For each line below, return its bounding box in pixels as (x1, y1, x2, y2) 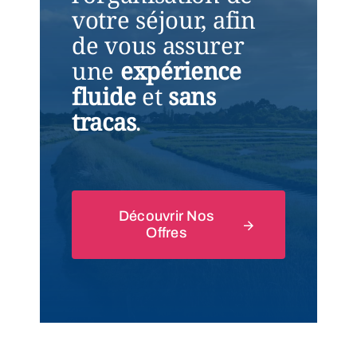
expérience (120, 55, 241, 87)
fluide (71, 80, 136, 112)
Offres (146, 225, 186, 241)
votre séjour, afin (71, 4, 256, 36)
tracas (71, 106, 136, 138)
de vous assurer (71, 29, 245, 61)
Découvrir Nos (118, 208, 214, 224)
